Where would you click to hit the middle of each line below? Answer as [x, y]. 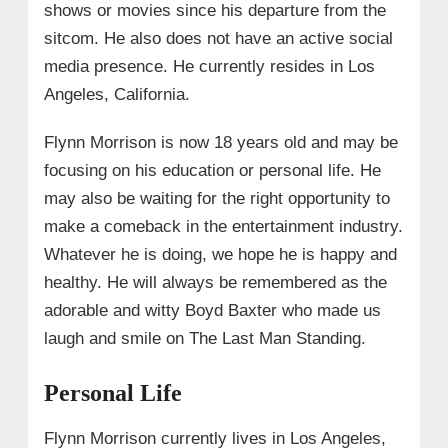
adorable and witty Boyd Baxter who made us [212, 310]
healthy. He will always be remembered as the [215, 282]
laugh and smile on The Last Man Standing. [204, 338]
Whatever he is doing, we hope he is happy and [220, 254]
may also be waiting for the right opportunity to [216, 198]
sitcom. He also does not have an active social [218, 38]
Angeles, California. [116, 94]
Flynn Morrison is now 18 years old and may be [220, 142]
